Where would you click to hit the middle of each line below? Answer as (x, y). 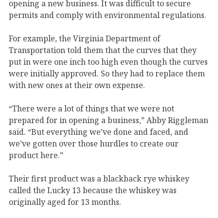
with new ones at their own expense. (78, 85)
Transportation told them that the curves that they (103, 50)
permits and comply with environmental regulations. (109, 15)
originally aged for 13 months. (66, 202)
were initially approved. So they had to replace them (107, 73)
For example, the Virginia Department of (84, 38)
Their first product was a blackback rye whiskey (99, 178)
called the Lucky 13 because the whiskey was (93, 190)
